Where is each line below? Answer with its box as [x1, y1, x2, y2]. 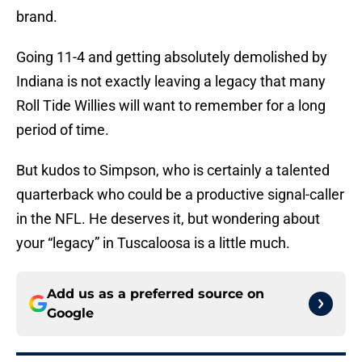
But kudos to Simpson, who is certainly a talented [16, 162, 330, 179]
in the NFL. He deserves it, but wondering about [16, 210, 320, 228]
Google [47, 305, 94, 322]
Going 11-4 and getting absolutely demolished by [16, 48, 327, 66]
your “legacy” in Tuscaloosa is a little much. [16, 234, 293, 252]
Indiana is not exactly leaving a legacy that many [16, 73, 326, 90]
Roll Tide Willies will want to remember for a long [16, 97, 326, 115]
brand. [16, 8, 57, 26]
